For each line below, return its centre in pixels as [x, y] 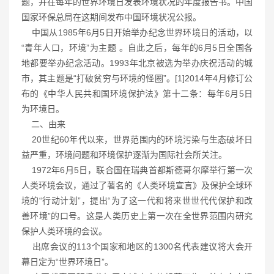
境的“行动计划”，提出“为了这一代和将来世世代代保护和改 [137, 201]
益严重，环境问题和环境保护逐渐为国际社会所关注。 [124, 155]
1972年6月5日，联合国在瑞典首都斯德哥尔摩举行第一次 [137, 170]
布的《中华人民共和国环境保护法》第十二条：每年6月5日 [137, 94]
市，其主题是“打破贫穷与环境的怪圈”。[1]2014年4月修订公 [137, 78]
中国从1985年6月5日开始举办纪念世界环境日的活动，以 [137, 32]
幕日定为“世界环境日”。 [67, 262]
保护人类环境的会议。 [64, 231]
